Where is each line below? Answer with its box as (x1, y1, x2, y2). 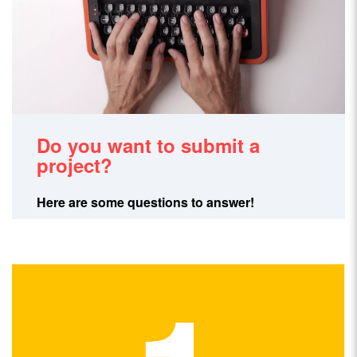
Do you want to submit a (37, 131, 261, 159)
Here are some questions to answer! (37, 193, 255, 212)
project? (37, 151, 113, 179)
